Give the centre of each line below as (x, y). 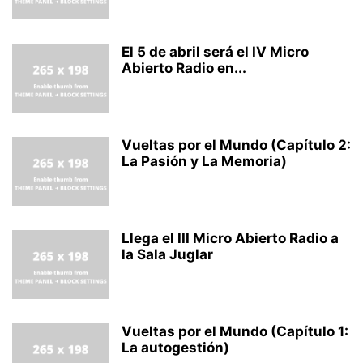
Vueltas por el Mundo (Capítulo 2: (236, 145)
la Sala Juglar (167, 255)
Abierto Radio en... (184, 68)
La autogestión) (175, 348)
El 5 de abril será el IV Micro (215, 52)
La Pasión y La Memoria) (204, 162)
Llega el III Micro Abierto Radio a (230, 239)
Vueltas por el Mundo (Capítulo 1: (235, 332)
